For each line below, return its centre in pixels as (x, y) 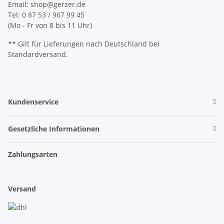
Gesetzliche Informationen (54, 129)
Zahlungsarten (33, 154)
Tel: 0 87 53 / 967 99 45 (46, 15)
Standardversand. (38, 54)
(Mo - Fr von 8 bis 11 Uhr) (50, 25)
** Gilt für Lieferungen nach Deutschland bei (84, 44)
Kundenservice (33, 102)
